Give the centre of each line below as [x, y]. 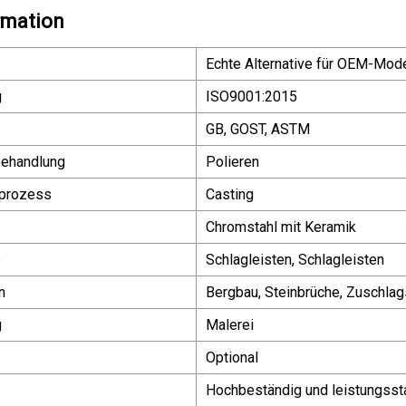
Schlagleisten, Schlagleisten [295, 259]
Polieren [232, 161]
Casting [230, 194]
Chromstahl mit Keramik [281, 227]
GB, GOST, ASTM [258, 129]
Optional [232, 357]
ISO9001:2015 [251, 96]
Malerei [230, 324]
